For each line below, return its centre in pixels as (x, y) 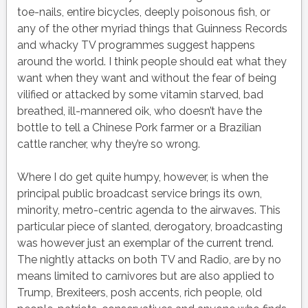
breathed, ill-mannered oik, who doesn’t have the (139, 111)
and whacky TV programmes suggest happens (136, 45)
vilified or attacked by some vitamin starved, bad (140, 95)
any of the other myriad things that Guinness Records (152, 29)
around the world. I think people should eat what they (152, 62)
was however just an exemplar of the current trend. (145, 243)
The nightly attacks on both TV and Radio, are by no (149, 260)
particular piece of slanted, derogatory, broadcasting (150, 227)
